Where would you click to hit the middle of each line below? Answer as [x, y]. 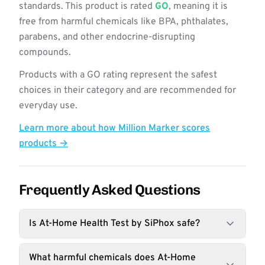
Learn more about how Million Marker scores [114, 128]
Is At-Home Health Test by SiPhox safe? [114, 224]
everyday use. [48, 106]
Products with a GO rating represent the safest [118, 75]
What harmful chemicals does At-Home [112, 258]
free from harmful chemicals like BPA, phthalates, [124, 22]
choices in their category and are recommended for [127, 91]
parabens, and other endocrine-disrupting [107, 37]
